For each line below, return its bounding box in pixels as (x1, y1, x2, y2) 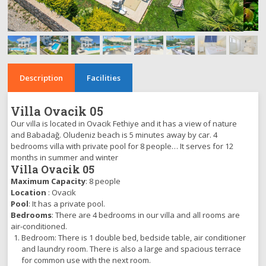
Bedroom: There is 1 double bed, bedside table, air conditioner (21, 232, 246, 243)
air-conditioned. (11, 221, 68, 232)
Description (20, 72, 64, 84)
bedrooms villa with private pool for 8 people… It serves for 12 (11, 141, 234, 152)
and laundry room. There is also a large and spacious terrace (21, 243, 242, 255)
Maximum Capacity (11, 176, 86, 187)
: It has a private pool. (28, 198, 106, 210)
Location (11, 187, 47, 198)
